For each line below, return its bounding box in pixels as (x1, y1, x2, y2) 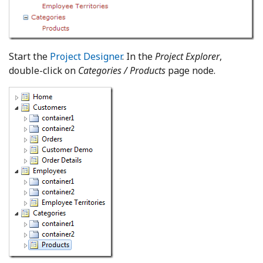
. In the (122, 50, 155, 63)
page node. (166, 64, 215, 77)
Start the (9, 50, 50, 63)
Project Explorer (155, 50, 220, 63)
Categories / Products (78, 64, 166, 77)
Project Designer (50, 50, 122, 63)
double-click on (9, 64, 78, 77)
